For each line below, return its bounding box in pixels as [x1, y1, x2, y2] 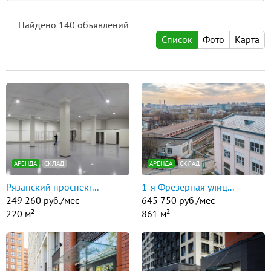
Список [162, 33, 192, 45]
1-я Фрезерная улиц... [142, 181, 234, 193]
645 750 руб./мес [142, 194, 215, 206]
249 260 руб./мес [6, 194, 79, 206]
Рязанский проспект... [6, 181, 99, 193]
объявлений [75, 19, 129, 31]
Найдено [18, 19, 59, 31]
